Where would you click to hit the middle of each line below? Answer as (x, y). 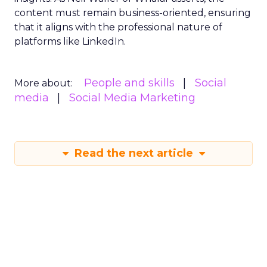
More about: (44, 83)
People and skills (129, 83)
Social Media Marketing (132, 98)
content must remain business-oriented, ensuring (133, 13)
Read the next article (133, 153)
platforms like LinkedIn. (70, 41)
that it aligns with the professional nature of (118, 27)
